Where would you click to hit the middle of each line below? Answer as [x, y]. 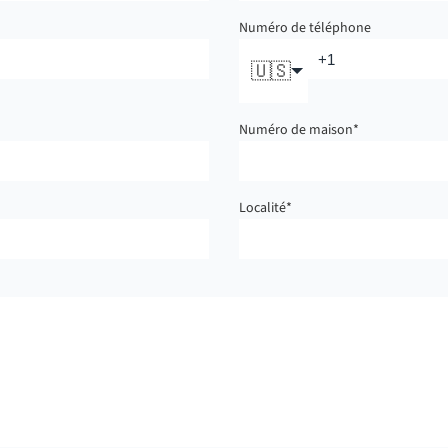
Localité [262, 208]
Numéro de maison [296, 130]
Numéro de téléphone [305, 28]
